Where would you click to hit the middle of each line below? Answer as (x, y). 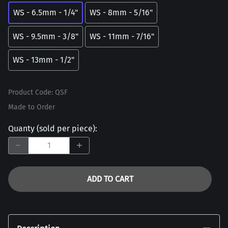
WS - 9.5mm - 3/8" (46, 36)
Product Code (30, 92)
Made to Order (32, 107)
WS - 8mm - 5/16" (121, 12)
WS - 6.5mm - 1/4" (46, 12)
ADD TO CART (110, 179)
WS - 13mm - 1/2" (44, 60)
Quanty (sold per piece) (52, 128)
